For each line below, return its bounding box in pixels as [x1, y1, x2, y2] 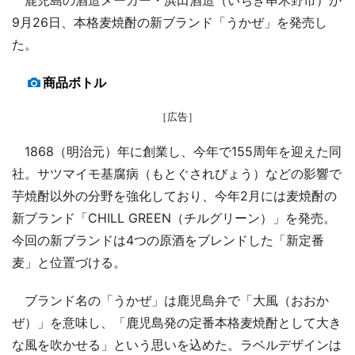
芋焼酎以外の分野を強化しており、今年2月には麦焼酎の [12, 187, 337, 204]
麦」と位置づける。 [12, 254, 126, 270]
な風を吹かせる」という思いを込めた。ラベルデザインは [12, 336, 342, 353]
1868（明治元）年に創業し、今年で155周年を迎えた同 [12, 143, 342, 159]
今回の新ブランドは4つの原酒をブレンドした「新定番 [12, 231, 324, 248]
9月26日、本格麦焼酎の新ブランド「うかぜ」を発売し [12, 13, 327, 30]
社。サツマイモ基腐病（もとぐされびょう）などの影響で [12, 165, 342, 181]
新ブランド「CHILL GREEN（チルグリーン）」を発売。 [12, 209, 336, 226]
